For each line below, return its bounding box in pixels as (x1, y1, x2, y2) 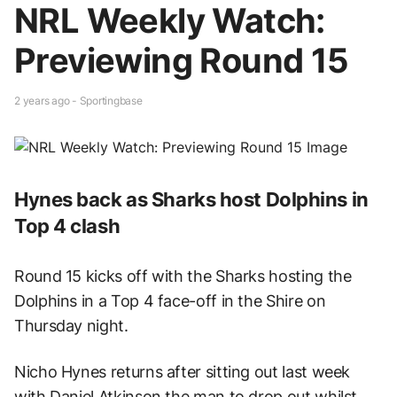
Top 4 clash (14, 214, 121, 238)
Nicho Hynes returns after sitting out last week (14, 362, 351, 382)
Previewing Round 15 (14, 39, 348, 81)
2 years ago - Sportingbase (14, 93, 143, 107)
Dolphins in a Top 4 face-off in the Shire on (14, 292, 326, 311)
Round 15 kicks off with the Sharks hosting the (14, 267, 352, 286)
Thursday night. (14, 316, 128, 336)
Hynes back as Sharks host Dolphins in (14, 188, 369, 212)
